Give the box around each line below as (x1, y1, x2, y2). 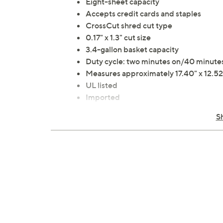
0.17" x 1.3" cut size (86, 32, 151, 43)
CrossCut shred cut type (86, 20, 172, 31)
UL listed (86, 80, 117, 91)
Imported (86, 92, 120, 103)
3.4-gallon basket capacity (86, 44, 179, 55)
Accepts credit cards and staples (86, 8, 201, 19)
